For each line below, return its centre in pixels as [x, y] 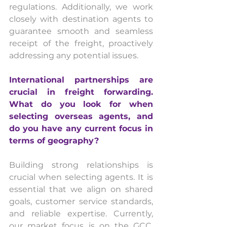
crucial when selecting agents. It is [81, 177]
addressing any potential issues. [74, 55]
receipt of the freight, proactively [81, 43]
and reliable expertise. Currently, [81, 213]
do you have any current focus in [81, 128]
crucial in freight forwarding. [81, 92]
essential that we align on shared [81, 189]
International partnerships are [81, 80]
